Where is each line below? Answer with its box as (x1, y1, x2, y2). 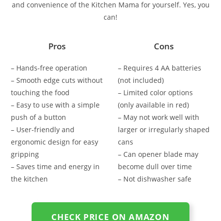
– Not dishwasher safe (118, 174, 191, 184)
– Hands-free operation (11, 63, 88, 73)
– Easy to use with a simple (11, 100, 100, 110)
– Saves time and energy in (11, 162, 100, 172)
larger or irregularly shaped (118, 125, 210, 135)
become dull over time (118, 162, 192, 172)
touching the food (11, 88, 70, 98)
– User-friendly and (11, 125, 75, 135)
